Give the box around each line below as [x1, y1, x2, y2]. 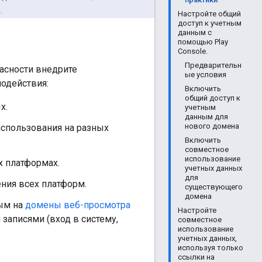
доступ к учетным [178, 19, 242, 27]
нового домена [185, 122, 239, 130]
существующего [185, 182, 243, 191]
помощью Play [178, 37, 228, 46]
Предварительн [185, 61, 242, 70]
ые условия [185, 70, 226, 79]
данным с [178, 28, 212, 37]
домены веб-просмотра [25, 199, 130, 211]
